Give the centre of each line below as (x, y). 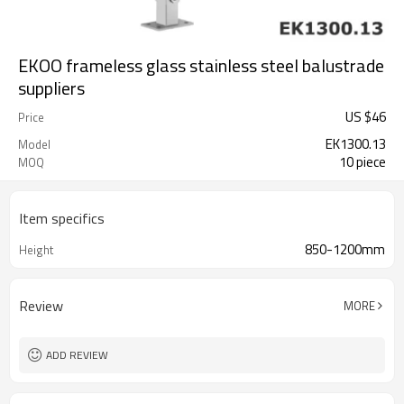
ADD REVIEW (77, 355)
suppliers (51, 88)
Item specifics (62, 218)
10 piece (363, 162)
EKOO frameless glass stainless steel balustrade (201, 65)
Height (36, 250)
